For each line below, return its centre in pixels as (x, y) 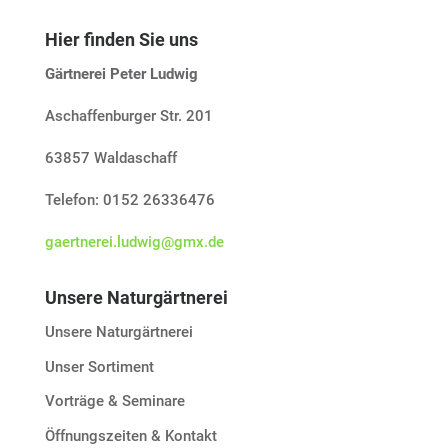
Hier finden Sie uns (121, 40)
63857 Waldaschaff (110, 158)
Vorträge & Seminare (114, 401)
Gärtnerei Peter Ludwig (121, 74)
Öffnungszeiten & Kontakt (130, 435)
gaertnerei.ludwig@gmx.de (134, 242)
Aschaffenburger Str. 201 (128, 116)
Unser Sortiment (99, 366)
